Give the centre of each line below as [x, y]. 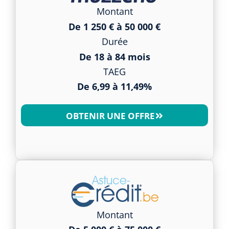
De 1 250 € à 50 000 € [114, 26]
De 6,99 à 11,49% [114, 87]
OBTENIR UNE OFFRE [110, 116]
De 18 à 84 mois [114, 56]
